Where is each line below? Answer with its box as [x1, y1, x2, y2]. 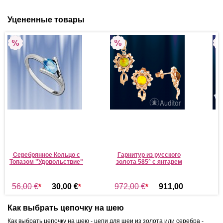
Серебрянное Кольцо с [12, 151, 80, 158]
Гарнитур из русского [117, 151, 181, 158]
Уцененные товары [7, 15, 85, 24]
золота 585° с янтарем [115, 158, 182, 165]
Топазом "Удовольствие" [9, 158, 83, 165]
